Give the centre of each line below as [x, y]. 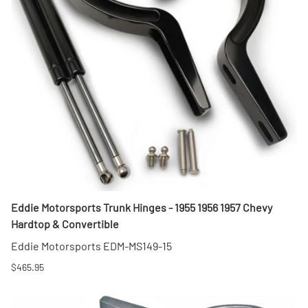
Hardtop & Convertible [65, 224]
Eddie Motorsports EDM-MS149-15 [91, 246]
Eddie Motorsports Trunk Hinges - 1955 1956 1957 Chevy [142, 208]
